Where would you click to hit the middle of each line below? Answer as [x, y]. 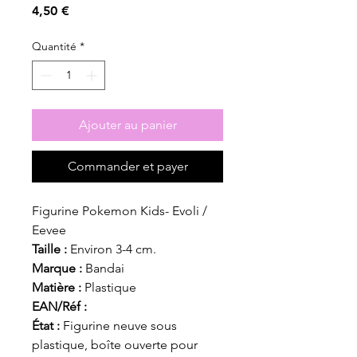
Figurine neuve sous [118, 325]
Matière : [57, 287]
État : [46, 325]
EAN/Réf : [59, 306]
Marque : [59, 268]
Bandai [105, 268]
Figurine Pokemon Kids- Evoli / [120, 210]
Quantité [54, 46]
